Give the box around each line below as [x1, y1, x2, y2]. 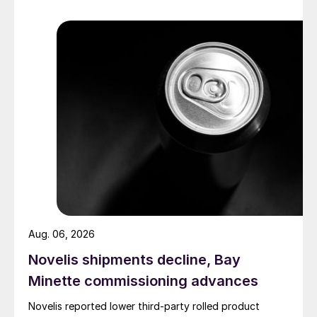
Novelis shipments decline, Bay [28, 251, 241, 269]
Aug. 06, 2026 [28, 228, 95, 241]
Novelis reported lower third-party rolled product [28, 300, 260, 313]
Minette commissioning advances [28, 272, 258, 290]
